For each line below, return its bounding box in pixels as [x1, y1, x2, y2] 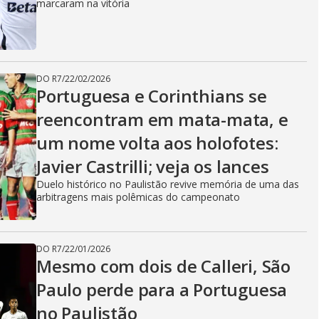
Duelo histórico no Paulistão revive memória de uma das [36, 177, 299, 191]
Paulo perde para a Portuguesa [36, 277, 288, 301]
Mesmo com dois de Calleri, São [36, 253, 291, 278]
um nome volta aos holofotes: [36, 130, 278, 155]
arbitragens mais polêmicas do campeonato [36, 189, 240, 204]
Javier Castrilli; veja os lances [36, 154, 269, 178]
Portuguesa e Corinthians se [36, 83, 267, 108]
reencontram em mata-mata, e [36, 107, 288, 131]
